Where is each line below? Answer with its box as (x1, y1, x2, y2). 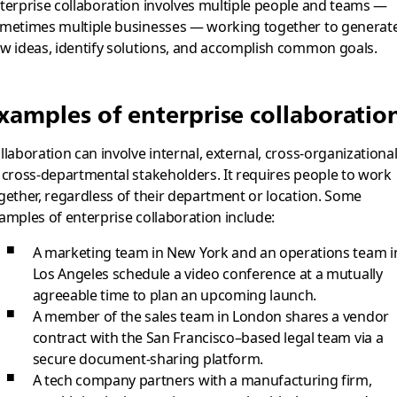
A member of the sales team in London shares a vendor (32, 307, 389, 326)
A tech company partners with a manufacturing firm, (32, 370, 372, 390)
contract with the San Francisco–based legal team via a (32, 328, 384, 347)
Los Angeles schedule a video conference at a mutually (32, 264, 383, 284)
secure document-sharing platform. (32, 349, 263, 369)
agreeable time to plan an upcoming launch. (32, 285, 317, 305)
